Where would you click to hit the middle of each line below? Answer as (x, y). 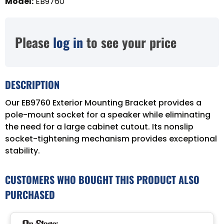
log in (68, 42)
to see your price (130, 42)
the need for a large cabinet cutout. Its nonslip (99, 126)
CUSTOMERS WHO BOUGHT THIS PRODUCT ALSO (102, 179)
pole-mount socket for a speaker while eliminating (108, 114)
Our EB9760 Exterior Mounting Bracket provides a (103, 102)
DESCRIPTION (32, 84)
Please (34, 42)
